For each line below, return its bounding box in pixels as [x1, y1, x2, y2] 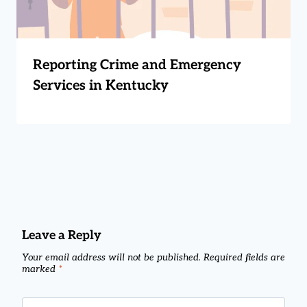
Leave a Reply [22, 228, 101, 243]
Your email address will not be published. [22, 252, 201, 264]
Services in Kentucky [33, 77, 169, 94]
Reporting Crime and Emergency [33, 56, 241, 73]
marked [22, 264, 58, 275]
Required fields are [204, 252, 285, 264]
